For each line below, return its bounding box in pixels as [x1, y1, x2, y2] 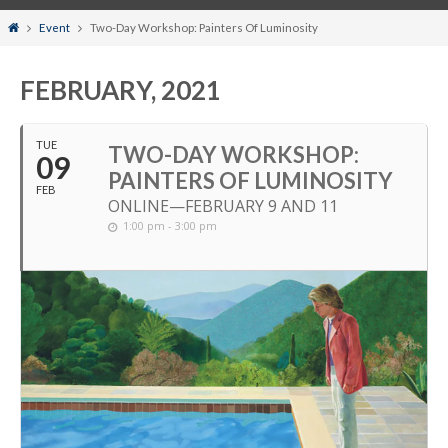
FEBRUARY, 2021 [20, 74, 221, 107]
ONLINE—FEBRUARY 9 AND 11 [108, 195, 338, 218]
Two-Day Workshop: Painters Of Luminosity [90, 21, 319, 35]
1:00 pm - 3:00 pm [123, 218, 217, 234]
